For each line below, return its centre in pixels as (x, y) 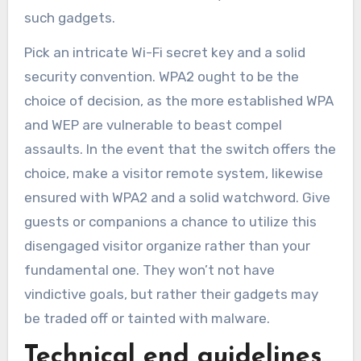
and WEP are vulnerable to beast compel (153, 125)
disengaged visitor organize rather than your (167, 246)
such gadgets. (69, 18)
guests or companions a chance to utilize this (170, 222)
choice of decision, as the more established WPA (178, 101)
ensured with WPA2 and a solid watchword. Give (177, 198)
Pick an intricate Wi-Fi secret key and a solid (164, 53)
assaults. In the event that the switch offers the (180, 149)
